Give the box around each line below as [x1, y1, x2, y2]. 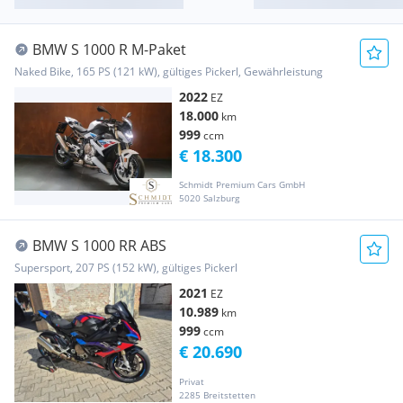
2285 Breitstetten [179, 388, 255, 401]
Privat [179, 374, 204, 388]
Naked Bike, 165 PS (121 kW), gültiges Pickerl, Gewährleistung [14, 64, 323, 80]
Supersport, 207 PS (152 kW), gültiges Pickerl [14, 260, 237, 276]
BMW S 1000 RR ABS [32, 236, 166, 256]
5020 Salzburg [179, 192, 239, 205]
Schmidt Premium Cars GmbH [179, 178, 305, 192]
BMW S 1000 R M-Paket [32, 40, 186, 60]
